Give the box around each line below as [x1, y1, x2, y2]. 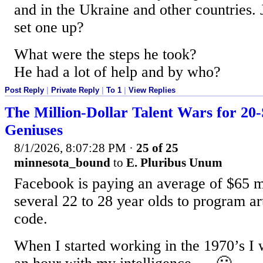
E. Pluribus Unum [126, 156, 222, 170]
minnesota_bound [14, 156, 110, 170]
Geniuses [5, 122, 63, 139]
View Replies [129, 85, 176, 95]
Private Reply [51, 85, 99, 95]
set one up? [14, 18, 84, 36]
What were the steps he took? [14, 45, 197, 63]
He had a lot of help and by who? [14, 63, 221, 80]
